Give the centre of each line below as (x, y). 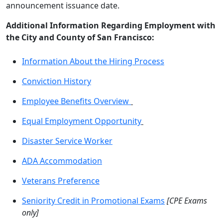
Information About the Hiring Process (93, 61)
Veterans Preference (61, 181)
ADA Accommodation (62, 161)
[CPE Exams (187, 201)
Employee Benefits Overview (76, 101)
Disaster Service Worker (67, 141)
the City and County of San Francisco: (80, 37)
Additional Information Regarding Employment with (111, 25)
